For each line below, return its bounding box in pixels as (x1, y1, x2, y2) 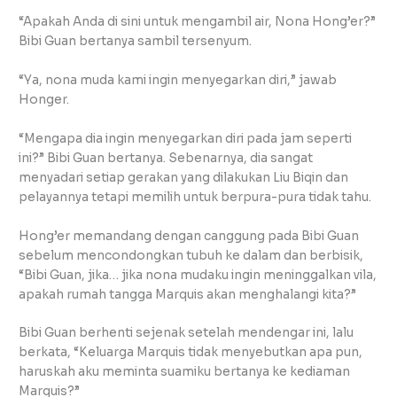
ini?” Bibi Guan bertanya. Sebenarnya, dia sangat (19, 150, 314, 166)
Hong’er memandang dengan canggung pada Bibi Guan (19, 228, 360, 244)
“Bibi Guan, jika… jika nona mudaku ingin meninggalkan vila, (19, 267, 378, 283)
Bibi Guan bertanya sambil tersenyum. (19, 33, 253, 49)
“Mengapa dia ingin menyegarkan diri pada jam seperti (19, 130, 353, 146)
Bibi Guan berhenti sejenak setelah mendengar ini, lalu (19, 325, 354, 341)
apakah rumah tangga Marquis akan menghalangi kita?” (19, 286, 357, 302)
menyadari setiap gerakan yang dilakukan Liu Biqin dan (19, 169, 349, 185)
